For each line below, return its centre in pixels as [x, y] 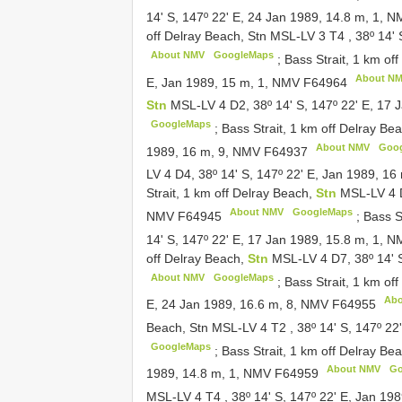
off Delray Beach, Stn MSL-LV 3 [238, 36]
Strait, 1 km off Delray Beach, [231, 193]
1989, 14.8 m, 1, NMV [210, 373]
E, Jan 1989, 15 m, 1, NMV [225, 82]
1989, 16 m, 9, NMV [205, 151]
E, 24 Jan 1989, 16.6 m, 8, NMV [239, 304]
